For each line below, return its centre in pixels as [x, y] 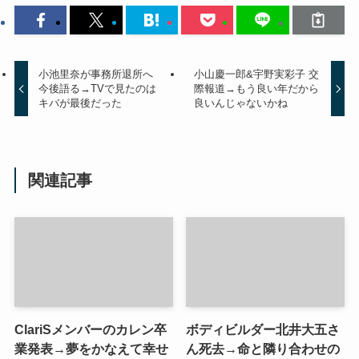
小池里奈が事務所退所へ [96, 74]
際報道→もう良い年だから [256, 88]
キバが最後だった [81, 103]
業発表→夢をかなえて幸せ [91, 348]
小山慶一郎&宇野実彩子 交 [256, 74]
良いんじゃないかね [240, 103]
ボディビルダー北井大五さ [263, 329]
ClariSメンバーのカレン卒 [90, 329]
